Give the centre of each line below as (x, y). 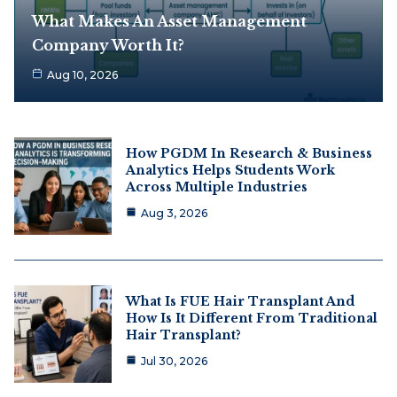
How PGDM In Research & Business (249, 153)
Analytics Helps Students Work (230, 170)
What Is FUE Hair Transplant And (240, 301)
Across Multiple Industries (217, 187)
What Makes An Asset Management (169, 21)
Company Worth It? (108, 45)
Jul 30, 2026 (174, 361)
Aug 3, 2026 (174, 213)
